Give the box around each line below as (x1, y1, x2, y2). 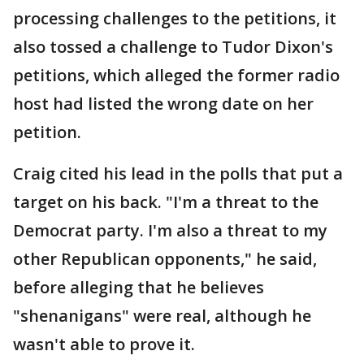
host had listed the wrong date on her (13, 93, 314, 115)
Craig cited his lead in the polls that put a (13, 162, 343, 184)
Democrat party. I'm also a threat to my (13, 219, 327, 241)
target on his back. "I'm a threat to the (13, 191, 318, 213)
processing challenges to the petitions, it (13, 7, 336, 29)
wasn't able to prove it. (13, 333, 195, 355)
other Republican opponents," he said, (13, 248, 317, 270)
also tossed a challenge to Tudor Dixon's (13, 36, 333, 58)
